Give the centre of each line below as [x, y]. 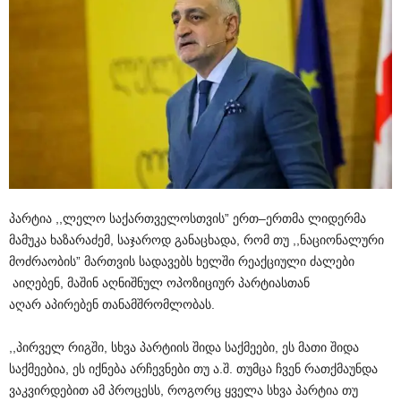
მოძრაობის [43, 262]
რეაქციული [272, 262]
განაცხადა [205, 240]
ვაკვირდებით [49, 391]
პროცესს [134, 391]
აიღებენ [36, 283]
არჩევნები [160, 369]
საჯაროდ [144, 240]
